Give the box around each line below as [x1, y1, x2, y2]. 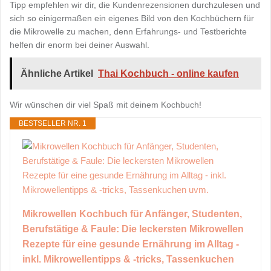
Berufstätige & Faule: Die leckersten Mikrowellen [22, 223, 244, 234]
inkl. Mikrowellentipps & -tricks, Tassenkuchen [22, 253, 234, 264]
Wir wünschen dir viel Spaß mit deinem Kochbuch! [10, 99, 201, 109]
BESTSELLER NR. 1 [19, 119, 87, 128]
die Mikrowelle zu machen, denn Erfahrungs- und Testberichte [10, 26, 247, 36]
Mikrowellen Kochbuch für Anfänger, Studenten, [22, 208, 242, 219]
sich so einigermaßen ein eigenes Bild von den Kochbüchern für [10, 13, 254, 23]
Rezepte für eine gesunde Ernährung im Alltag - [22, 238, 239, 249]
